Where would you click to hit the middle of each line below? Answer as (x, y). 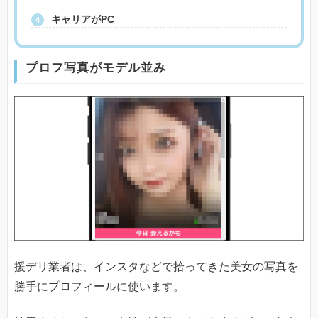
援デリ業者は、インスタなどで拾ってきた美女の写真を (156, 266)
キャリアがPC (83, 20)
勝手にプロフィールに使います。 (99, 286)
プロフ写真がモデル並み (96, 68)
